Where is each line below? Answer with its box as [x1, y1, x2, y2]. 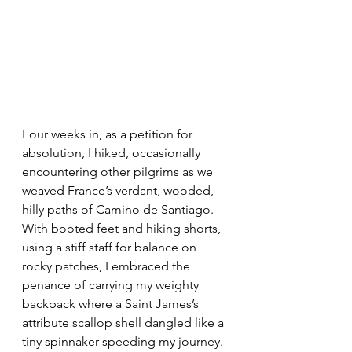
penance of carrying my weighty [22, 277, 202, 292]
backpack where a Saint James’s [22, 295, 202, 311]
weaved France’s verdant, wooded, [22, 182, 217, 198]
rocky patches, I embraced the [22, 258, 193, 273]
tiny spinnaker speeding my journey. [22, 333, 226, 349]
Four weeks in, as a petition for [22, 126, 196, 141]
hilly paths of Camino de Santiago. [22, 201, 217, 217]
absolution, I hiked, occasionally [22, 145, 203, 160]
